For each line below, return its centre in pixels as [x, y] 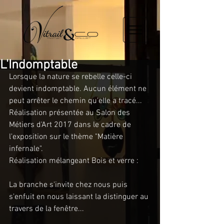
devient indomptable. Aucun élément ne [79, 89]
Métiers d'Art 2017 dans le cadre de [71, 125]
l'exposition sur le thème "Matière [67, 137]
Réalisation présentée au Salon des [70, 113]
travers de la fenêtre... [46, 209]
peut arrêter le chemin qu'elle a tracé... [75, 101]
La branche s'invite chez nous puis [69, 185]
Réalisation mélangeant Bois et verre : [74, 161]
